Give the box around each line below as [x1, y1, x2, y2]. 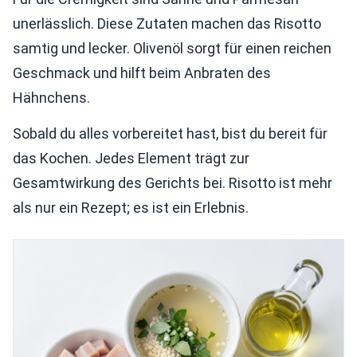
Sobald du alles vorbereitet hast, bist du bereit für [13, 124, 328, 142]
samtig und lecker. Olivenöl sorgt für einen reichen [13, 39, 331, 57]
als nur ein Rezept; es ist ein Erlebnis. [13, 198, 249, 216]
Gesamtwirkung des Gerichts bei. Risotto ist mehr [13, 174, 332, 191]
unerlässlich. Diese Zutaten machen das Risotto [13, 14, 321, 32]
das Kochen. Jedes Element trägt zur [13, 149, 249, 167]
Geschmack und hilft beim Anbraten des [13, 64, 271, 81]
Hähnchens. [13, 88, 90, 106]
